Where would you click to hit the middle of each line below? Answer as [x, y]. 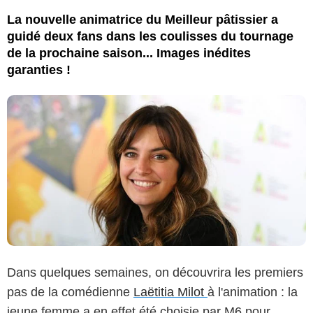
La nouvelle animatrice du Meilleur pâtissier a [143, 19]
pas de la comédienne [70, 292]
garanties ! [39, 70]
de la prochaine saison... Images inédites [129, 53]
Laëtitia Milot [170, 292]
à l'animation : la [253, 292]
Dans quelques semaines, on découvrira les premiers [155, 272]
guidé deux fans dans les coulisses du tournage [150, 36]
